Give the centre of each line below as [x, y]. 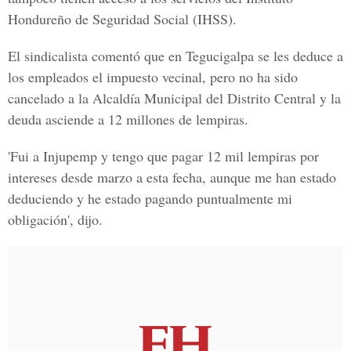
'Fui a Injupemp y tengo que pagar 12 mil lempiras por [163, 156]
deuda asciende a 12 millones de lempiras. [128, 119]
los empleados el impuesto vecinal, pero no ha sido [153, 77]
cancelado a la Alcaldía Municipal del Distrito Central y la [174, 98]
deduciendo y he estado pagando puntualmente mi [150, 198]
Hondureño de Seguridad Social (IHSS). [122, 19]
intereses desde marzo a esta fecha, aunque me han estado [172, 177]
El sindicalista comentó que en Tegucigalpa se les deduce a [175, 56]
